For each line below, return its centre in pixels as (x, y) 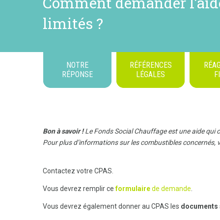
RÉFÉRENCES (151, 65)
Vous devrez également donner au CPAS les (112, 206)
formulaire (134, 188)
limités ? (73, 23)
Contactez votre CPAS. (79, 171)
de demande (171, 188)
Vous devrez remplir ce (79, 188)
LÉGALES (151, 75)
